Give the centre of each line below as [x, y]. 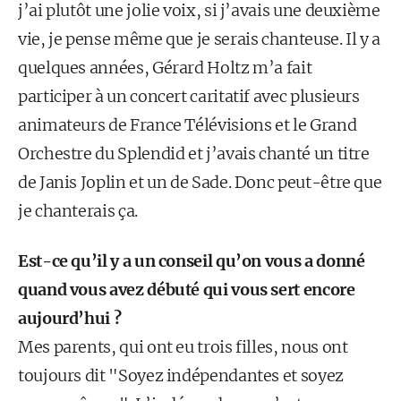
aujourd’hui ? [70, 318]
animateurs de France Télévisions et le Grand [188, 125]
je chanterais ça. [78, 211]
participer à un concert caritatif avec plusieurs [189, 96]
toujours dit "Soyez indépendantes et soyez [181, 375]
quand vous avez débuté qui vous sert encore [187, 290]
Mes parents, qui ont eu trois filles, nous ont [183, 347]
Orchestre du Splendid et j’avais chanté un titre [194, 154]
